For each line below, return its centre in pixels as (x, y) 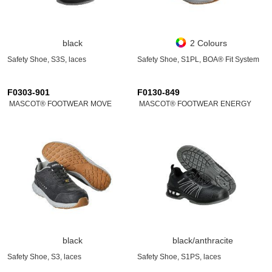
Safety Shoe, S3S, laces (47, 59)
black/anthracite (202, 240)
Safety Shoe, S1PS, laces (179, 257)
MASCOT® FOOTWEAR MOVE (60, 104)
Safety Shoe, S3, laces (44, 257)
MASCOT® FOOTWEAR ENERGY (195, 104)
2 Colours (209, 43)
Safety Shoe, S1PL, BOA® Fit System (198, 59)
